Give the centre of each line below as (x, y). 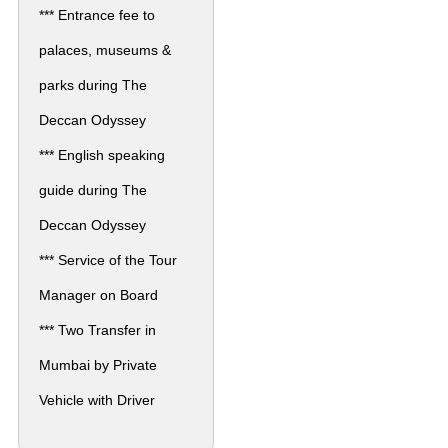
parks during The (93, 84)
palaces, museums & (105, 49)
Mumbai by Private (98, 364)
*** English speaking (102, 154)
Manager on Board (98, 294)
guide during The (93, 189)
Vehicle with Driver (97, 399)
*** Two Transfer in (97, 329)
